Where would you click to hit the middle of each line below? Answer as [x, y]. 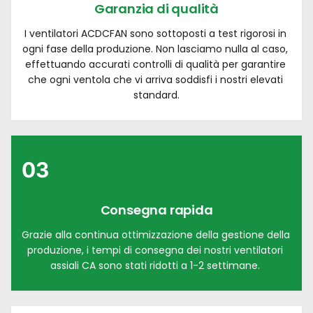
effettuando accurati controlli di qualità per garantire [155, 64]
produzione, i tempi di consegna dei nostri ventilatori [155, 250]
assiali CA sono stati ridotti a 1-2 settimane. [156, 265]
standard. [156, 95]
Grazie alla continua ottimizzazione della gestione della [156, 234]
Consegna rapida [156, 210]
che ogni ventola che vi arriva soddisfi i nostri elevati [155, 79]
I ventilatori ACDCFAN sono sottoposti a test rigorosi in [155, 33]
